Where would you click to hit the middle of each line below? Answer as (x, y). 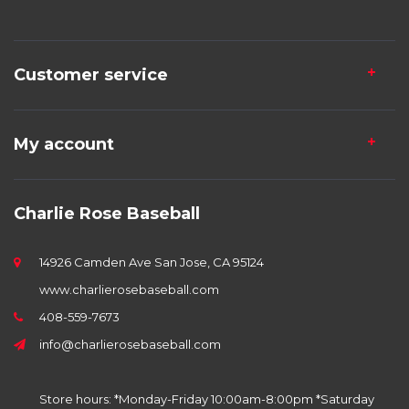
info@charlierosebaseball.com (130, 345)
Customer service (91, 75)
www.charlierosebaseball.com (129, 290)
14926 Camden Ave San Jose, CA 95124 (152, 262)
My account (64, 145)
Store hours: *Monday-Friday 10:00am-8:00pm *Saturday (207, 399)
